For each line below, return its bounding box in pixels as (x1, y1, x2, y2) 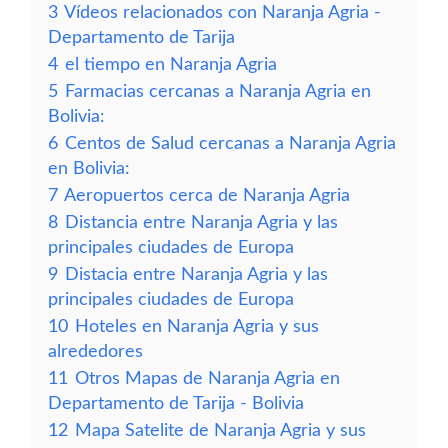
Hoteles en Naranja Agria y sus (75, 318, 319, 335)
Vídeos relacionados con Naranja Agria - (64, 4, 381, 21)
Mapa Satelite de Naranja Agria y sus (75, 422, 366, 439)
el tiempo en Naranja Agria (65, 56, 277, 73)
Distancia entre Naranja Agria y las (65, 214, 338, 231)
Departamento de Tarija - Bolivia (48, 395, 304, 412)
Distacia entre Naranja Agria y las (65, 266, 328, 283)
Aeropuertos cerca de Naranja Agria (64, 187, 350, 204)
